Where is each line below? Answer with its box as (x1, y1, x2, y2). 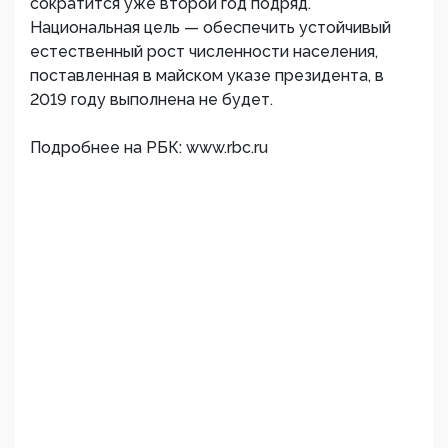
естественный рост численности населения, (30, 42, 378, 61)
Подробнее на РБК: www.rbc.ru (30, 138, 268, 157)
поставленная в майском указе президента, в (30, 66, 384, 85)
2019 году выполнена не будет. (30, 90, 273, 109)
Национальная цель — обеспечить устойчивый (30, 18, 391, 37)
